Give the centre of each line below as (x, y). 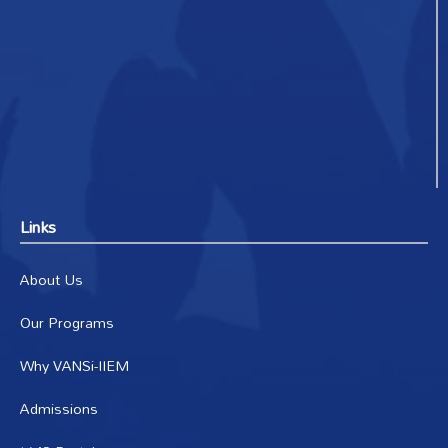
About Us (51, 280)
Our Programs (67, 323)
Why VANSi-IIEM (74, 366)
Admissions (59, 409)
